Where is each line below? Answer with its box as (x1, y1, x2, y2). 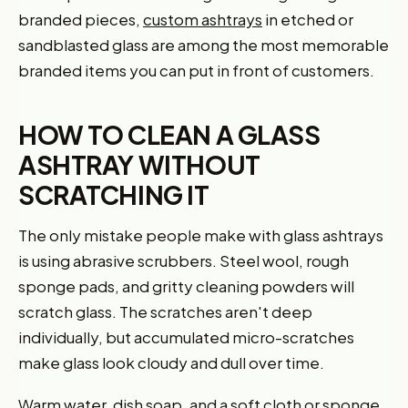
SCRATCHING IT (18, 178, 209, 210)
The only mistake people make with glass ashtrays (18, 224, 383, 245)
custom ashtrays (143, 8, 262, 29)
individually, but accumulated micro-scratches (18, 326, 354, 347)
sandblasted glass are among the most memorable (18, 34, 389, 55)
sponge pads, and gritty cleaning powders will (18, 275, 354, 296)
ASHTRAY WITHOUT (18, 148, 260, 180)
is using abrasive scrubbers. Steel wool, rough (18, 250, 349, 270)
